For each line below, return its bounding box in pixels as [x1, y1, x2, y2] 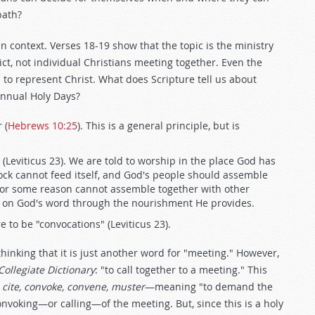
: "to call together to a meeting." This [95, 263, 267, 276]
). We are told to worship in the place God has [60, 154, 276, 167]
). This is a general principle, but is [77, 119, 240, 132]
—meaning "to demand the [145, 280, 273, 293]
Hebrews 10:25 [8, 119, 77, 132]
